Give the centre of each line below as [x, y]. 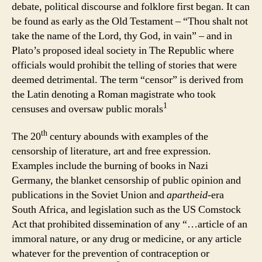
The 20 [26, 137]
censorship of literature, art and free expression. [111, 151]
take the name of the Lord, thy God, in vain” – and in [122, 36]
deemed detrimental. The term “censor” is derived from [127, 80]
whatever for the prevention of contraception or [111, 254]
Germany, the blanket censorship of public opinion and [126, 180]
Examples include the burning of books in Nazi [110, 166]
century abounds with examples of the [128, 137]
